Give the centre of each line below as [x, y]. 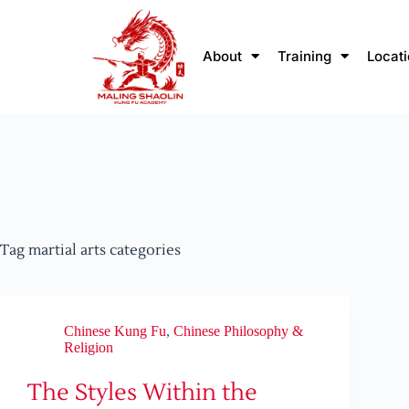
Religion [89, 348]
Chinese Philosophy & [238, 331]
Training [305, 56]
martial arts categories [103, 251]
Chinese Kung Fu [115, 331]
